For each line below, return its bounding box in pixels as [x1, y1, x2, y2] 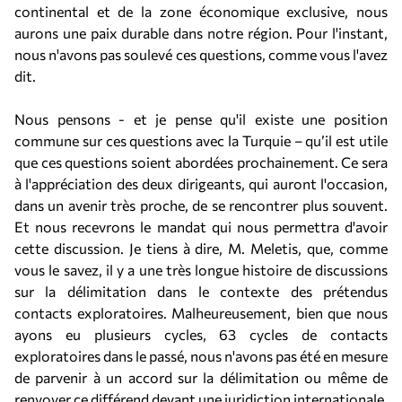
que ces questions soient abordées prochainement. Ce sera [14, 153, 388, 170]
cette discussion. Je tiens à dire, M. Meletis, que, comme [14, 240, 388, 257]
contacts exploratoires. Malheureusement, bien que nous [14, 304, 388, 321]
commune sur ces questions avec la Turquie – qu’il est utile [14, 132, 388, 149]
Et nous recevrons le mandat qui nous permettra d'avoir [14, 218, 388, 235]
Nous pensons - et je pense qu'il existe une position [14, 110, 388, 127]
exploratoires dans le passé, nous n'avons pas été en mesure [14, 347, 388, 364]
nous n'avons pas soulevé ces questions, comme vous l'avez [14, 46, 388, 63]
